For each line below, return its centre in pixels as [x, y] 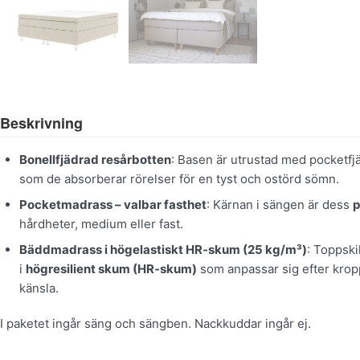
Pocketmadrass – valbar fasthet [113, 205]
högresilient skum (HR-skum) [111, 269]
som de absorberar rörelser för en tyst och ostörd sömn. [179, 179]
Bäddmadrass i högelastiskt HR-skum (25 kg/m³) [163, 250]
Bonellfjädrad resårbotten [95, 160]
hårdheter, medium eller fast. [103, 224]
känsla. [41, 288]
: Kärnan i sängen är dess [280, 205]
